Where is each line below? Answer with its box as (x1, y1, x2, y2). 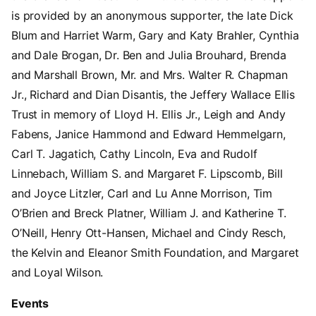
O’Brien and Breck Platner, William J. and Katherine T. (11, 206, 286, 221)
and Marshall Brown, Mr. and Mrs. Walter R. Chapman (11, 68, 288, 83)
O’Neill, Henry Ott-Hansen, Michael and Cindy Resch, (11, 226, 286, 241)
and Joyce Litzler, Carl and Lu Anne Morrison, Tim (11, 186, 273, 201)
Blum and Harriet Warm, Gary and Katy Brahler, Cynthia (11, 28, 299, 43)
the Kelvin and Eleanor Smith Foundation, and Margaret (11, 245, 299, 260)
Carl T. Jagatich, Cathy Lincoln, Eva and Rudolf (11, 147, 257, 162)
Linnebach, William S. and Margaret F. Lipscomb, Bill (11, 166, 283, 181)
